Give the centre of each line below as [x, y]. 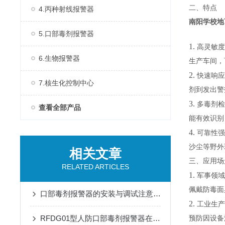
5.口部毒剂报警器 [66, 34]
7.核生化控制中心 [66, 83]
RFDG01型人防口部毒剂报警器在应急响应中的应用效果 [156, 218]
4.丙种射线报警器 [66, 9]
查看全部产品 [60, 107]
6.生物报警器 [59, 58]
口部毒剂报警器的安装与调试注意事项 [157, 194]
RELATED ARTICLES [95, 167]
